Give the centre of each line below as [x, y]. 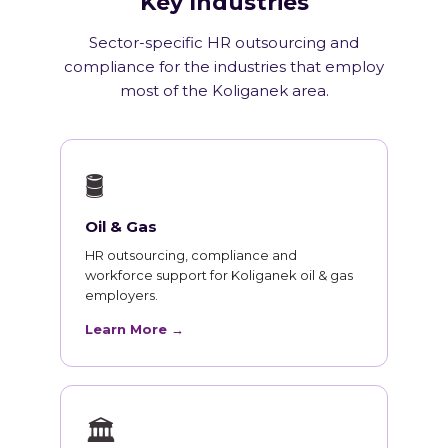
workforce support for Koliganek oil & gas [219, 275]
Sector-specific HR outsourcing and [224, 43]
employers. [121, 295]
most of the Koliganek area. [224, 91]
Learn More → [134, 329]
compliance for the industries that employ [224, 67]
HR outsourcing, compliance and [191, 255]
